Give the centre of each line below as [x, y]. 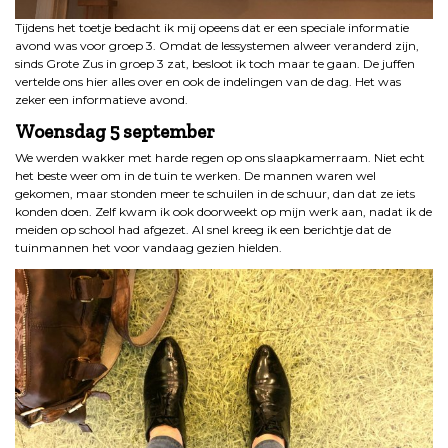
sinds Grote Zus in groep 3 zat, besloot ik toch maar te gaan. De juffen [215, 64]
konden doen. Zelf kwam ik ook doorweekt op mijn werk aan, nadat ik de [223, 212]
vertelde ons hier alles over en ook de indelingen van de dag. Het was [208, 82]
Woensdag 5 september [115, 132]
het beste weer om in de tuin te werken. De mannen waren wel [195, 176]
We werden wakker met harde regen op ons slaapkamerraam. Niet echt [220, 158]
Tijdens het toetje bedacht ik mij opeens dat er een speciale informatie [212, 28]
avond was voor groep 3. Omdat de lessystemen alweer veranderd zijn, [217, 46]
